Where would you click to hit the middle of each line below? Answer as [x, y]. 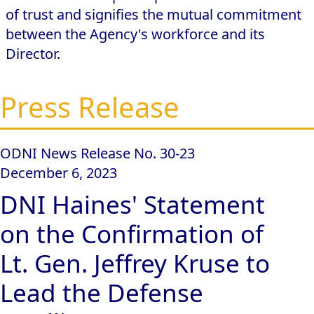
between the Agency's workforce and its [135, 34]
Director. [33, 54]
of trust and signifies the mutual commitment [153, 14]
